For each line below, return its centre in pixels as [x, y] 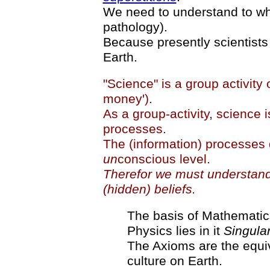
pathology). [135, 27]
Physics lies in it [175, 231]
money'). [127, 99]
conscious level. [164, 159]
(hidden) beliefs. [149, 189]
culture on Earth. [174, 261]
